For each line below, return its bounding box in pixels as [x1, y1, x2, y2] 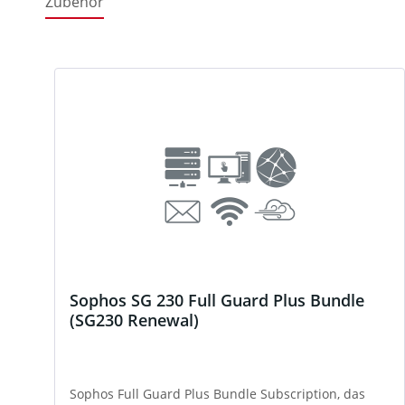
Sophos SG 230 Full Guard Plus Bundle [70, 289, 364, 312]
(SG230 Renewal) [70, 309, 199, 332]
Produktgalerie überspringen [53, 46, 229, 64]
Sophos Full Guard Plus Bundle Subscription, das [70, 385, 365, 403]
